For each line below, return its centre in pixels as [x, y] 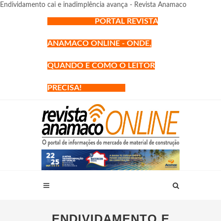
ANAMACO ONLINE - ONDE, [99, 43]
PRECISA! [70, 88]
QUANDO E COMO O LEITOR [101, 66]
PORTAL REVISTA [126, 21]
